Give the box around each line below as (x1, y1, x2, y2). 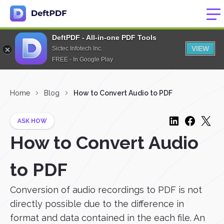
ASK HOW (17, 117, 47, 124)
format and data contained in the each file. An (10, 212, 205, 223)
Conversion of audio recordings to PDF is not (10, 184, 202, 195)
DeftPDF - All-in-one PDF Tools (52, 33, 156, 41)
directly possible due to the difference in (10, 198, 184, 209)
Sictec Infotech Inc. (52, 45, 102, 52)
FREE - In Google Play (52, 56, 113, 63)
